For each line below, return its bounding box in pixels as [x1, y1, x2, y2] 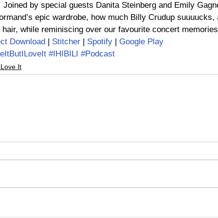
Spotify [87, 37, 112, 47]
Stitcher [52, 37, 80, 47]
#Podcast [81, 49, 115, 59]
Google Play [119, 37, 163, 47]
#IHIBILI [49, 49, 78, 59]
